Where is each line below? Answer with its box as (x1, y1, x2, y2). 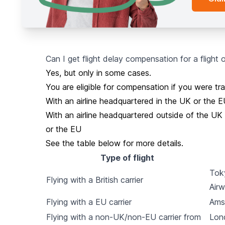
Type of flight (100, 152, 154, 163)
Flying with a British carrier (46, 174, 143, 185)
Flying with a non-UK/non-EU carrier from (46, 211, 201, 222)
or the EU (45, 124, 81, 134)
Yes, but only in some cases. (45, 67, 151, 78)
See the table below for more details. (45, 138, 183, 148)
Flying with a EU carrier (46, 196, 132, 207)
